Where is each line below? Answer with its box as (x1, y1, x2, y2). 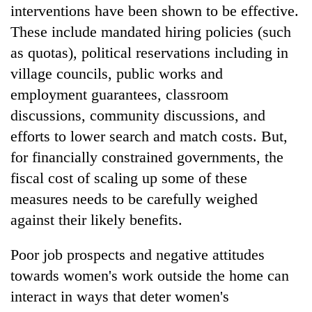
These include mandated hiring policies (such (10, 22, 291, 40)
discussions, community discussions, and (10, 106, 265, 124)
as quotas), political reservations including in (10, 43, 288, 61)
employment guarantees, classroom (10, 85, 228, 103)
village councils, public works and (10, 64, 223, 82)
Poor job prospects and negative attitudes (10, 245, 265, 263)
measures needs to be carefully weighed (10, 189, 258, 208)
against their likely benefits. (10, 210, 182, 228)
